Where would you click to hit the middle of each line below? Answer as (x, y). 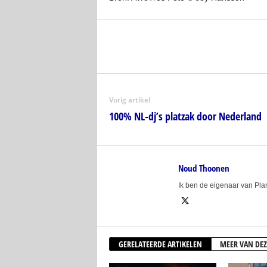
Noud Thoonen (204, 168)
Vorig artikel (129, 100)
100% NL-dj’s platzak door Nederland (185, 116)
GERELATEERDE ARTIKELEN (160, 244)
